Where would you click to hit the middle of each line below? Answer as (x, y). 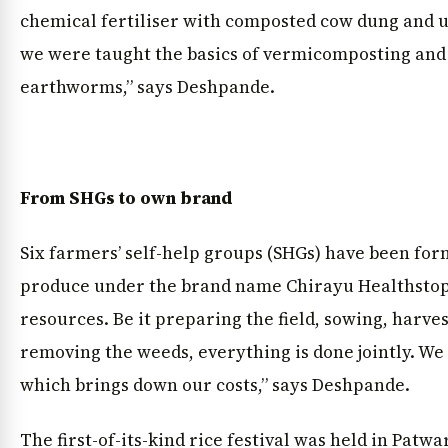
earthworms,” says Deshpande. (147, 86)
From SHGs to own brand (126, 197)
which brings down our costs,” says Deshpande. (215, 385)
